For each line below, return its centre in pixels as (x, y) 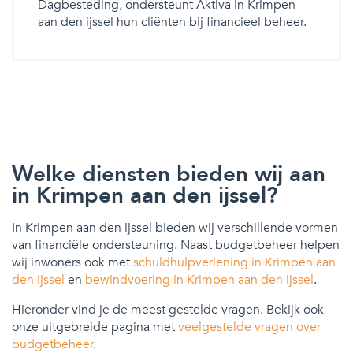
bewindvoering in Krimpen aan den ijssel (199, 279)
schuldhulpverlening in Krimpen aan (234, 262)
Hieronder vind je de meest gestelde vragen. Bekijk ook (168, 309)
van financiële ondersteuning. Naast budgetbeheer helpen (176, 245)
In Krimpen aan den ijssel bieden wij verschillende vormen (175, 227)
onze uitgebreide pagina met (95, 327)
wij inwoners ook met (72, 262)
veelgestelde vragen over (249, 327)
